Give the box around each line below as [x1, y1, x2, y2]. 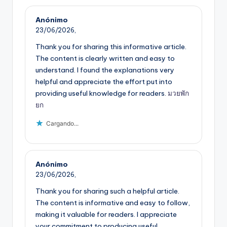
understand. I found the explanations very [35, 65, 174, 75]
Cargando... [46, 120, 79, 128]
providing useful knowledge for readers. [35, 89, 168, 98]
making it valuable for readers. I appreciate [35, 209, 177, 219]
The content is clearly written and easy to [35, 54, 175, 63]
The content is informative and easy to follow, [35, 198, 190, 207]
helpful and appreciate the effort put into [35, 77, 172, 87]
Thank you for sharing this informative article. [35, 42, 186, 52]
